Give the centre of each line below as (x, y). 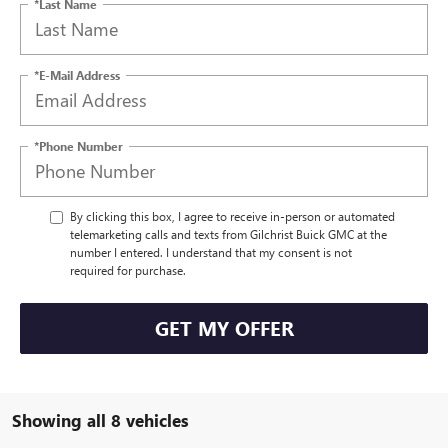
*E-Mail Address (77, 74)
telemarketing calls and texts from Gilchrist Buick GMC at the (228, 233)
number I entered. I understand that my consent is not (211, 251)
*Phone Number (78, 145)
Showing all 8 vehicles (100, 419)
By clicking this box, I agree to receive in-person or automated (232, 215)
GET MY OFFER (224, 328)
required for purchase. (128, 269)
